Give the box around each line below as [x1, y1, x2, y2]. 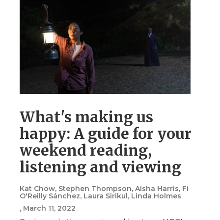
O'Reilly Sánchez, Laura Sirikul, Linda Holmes [20, 191, 181, 200]
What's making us [20, 107, 153, 126]
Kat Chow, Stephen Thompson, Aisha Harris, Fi [20, 184, 189, 193]
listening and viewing [20, 157, 181, 176]
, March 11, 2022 [20, 203, 76, 213]
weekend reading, [20, 140, 152, 160]
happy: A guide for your [20, 124, 192, 143]
